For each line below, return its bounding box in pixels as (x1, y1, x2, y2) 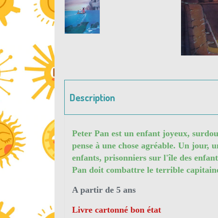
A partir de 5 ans (72, 185, 136, 195)
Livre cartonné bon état (72, 205, 161, 215)
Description (70, 91, 115, 104)
